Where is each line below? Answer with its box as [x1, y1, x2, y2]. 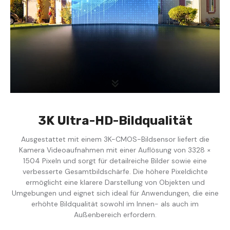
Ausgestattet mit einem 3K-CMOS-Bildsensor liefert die [21, 134, 209, 144]
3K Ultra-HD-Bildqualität [37, 113, 193, 128]
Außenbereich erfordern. [73, 209, 157, 219]
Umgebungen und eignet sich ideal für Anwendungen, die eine [11, 188, 219, 198]
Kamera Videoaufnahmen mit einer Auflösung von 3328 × [19, 145, 211, 155]
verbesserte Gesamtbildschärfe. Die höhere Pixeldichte [22, 166, 208, 176]
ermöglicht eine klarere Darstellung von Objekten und [25, 177, 205, 187]
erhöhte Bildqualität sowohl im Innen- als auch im [31, 199, 199, 208]
